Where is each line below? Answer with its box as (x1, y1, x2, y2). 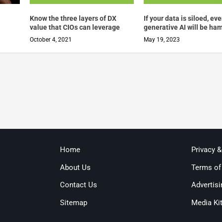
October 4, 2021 (29, 36, 72, 43)
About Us (59, 163, 91, 172)
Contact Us (59, 180, 97, 190)
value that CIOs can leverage (29, 23, 120, 31)
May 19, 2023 (144, 36, 180, 43)
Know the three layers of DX (29, 14, 116, 22)
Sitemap (59, 198, 87, 207)
